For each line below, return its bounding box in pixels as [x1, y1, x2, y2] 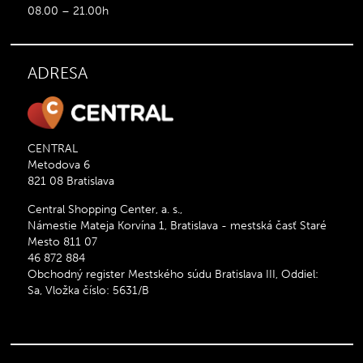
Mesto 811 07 [27, 234, 97, 249]
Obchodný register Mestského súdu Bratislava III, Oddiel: [27, 267, 318, 281]
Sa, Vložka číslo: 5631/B [27, 283, 149, 297]
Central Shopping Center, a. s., [27, 202, 182, 216]
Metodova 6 [27, 157, 90, 172]
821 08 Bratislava [27, 173, 114, 188]
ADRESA [27, 63, 88, 83]
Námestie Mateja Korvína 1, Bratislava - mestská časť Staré [27, 218, 327, 233]
